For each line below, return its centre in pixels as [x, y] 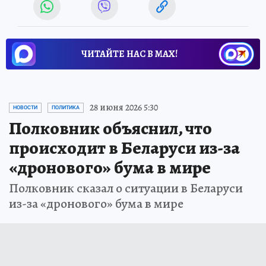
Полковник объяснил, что [110, 129]
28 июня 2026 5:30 [124, 108]
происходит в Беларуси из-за [124, 148]
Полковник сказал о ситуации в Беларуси [126, 189]
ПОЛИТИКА [66, 108]
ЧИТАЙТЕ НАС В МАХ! [129, 54]
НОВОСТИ [25, 108]
